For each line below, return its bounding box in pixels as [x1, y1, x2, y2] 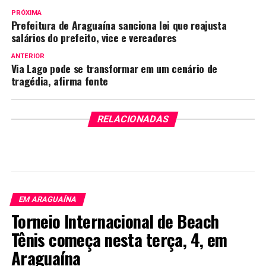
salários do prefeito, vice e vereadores [11, 30, 176, 45]
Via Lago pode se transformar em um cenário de [11, 61, 217, 76]
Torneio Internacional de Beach [11, 208, 219, 233]
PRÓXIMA [11, 9, 42, 17]
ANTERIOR [11, 52, 45, 60]
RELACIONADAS [96, 113, 170, 125]
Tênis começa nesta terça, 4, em [11, 227, 227, 252]
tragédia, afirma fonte [11, 73, 108, 88]
